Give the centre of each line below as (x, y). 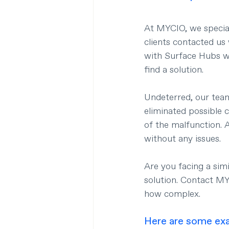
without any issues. (182, 139)
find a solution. (174, 70)
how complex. (172, 194)
